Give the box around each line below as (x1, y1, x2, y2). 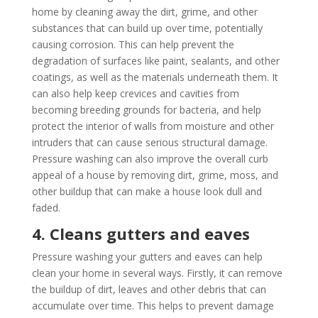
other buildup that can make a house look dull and (31, 184, 262, 198)
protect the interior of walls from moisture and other (31, 119, 274, 133)
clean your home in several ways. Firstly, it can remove (31, 265, 283, 280)
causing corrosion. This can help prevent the (31, 37, 234, 51)
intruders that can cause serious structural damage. (31, 135, 268, 149)
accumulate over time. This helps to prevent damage (31, 298, 274, 312)
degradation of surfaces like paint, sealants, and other (31, 53, 280, 67)
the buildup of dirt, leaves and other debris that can (31, 282, 266, 296)
